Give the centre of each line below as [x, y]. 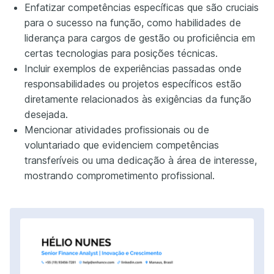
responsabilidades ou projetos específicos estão [133, 84]
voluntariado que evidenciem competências [122, 145]
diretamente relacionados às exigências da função [138, 99]
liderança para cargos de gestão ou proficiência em [140, 38]
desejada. [46, 115]
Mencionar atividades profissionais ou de [117, 130]
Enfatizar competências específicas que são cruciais [142, 8]
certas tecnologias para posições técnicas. [121, 54]
